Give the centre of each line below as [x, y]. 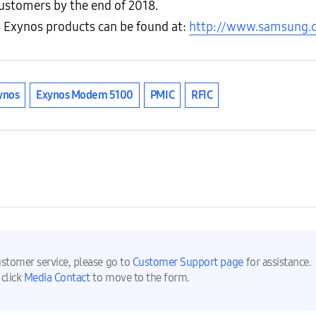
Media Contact [57, 278]
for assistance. [279, 262]
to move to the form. [141, 278]
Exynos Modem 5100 [85, 95]
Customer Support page [188, 262]
